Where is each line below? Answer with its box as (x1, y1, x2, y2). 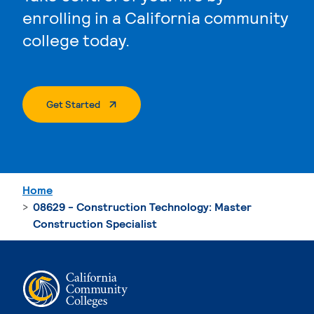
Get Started (46, 97, 100, 110)
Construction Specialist (33, 216, 157, 230)
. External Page (100, 97, 165, 109)
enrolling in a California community (22, 6, 288, 27)
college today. (22, 29, 130, 50)
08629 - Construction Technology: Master (33, 199, 252, 213)
